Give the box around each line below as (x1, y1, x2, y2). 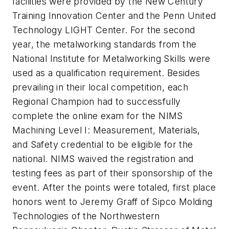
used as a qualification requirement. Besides (12, 67, 200, 78)
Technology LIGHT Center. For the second (12, 24, 195, 35)
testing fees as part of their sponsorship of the (12, 167, 213, 178)
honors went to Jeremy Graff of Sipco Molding (12, 196, 213, 207)
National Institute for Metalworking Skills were (12, 53, 211, 64)
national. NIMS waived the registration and (12, 153, 194, 164)
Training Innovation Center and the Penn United (12, 10, 216, 21)
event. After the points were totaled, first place (12, 181, 216, 193)
